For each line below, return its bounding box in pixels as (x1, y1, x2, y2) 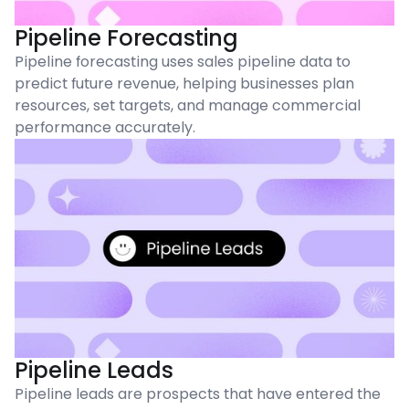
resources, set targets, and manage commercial (15, 95, 361, 117)
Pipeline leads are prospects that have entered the (15, 383, 381, 404)
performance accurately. (15, 117, 195, 139)
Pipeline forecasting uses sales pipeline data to (15, 51, 351, 73)
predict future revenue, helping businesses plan (15, 73, 354, 95)
